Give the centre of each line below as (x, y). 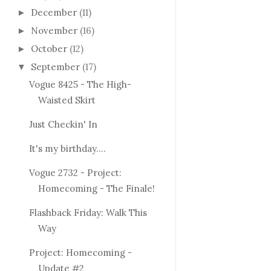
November (54, 31)
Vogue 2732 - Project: (75, 173)
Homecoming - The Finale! (96, 189)
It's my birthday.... (67, 149)
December (54, 13)
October (49, 48)
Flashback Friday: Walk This (88, 213)
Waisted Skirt (67, 100)
